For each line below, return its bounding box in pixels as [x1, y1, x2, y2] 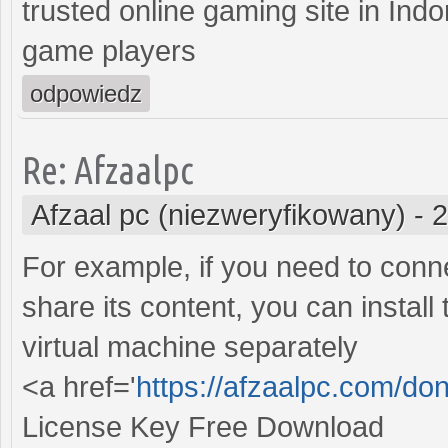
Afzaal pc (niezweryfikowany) [31, 198, 406, 231]
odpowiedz [30, 79, 142, 107]
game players [22, 34, 196, 67]
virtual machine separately [22, 330, 358, 363]
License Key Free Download [22, 410, 384, 443]
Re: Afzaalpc [22, 147, 194, 191]
